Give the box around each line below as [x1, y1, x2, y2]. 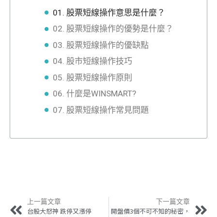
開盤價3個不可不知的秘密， [111, 206, 190, 216]
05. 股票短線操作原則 [53, 72, 132, 82]
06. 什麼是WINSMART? [53, 89, 136, 99]
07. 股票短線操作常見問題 [53, 105, 149, 115]
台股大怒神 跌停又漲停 [27, 206, 92, 216]
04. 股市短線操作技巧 [53, 56, 132, 66]
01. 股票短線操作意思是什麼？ [53, 7, 165, 17]
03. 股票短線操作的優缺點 [53, 40, 149, 50]
